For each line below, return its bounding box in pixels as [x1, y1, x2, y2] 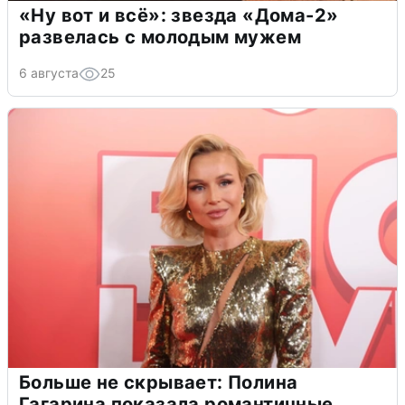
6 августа [19, 64, 79, 80]
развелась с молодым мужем [19, 25, 301, 48]
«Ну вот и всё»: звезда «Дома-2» [19, 4, 339, 26]
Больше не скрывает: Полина [19, 371, 298, 393]
